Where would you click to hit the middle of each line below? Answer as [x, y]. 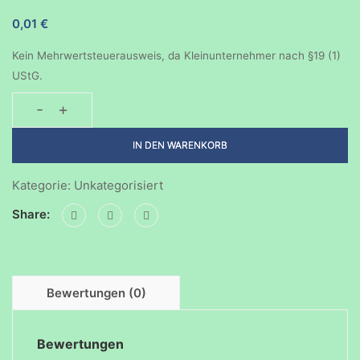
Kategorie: [43, 185]
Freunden [79, 139]
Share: [31, 214]
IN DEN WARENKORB [180, 145]
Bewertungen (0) [96, 292]
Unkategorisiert [119, 185]
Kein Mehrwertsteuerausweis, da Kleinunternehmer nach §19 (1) [176, 55]
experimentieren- [102, 159]
